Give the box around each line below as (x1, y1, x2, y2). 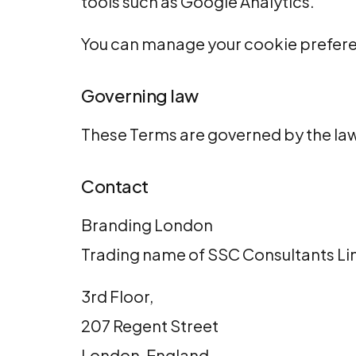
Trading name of (81, 244, 207, 264)
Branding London (81, 215, 213, 234)
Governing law (81, 84, 199, 106)
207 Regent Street (81, 315, 219, 335)
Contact (81, 175, 149, 197)
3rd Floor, (81, 286, 153, 306)
